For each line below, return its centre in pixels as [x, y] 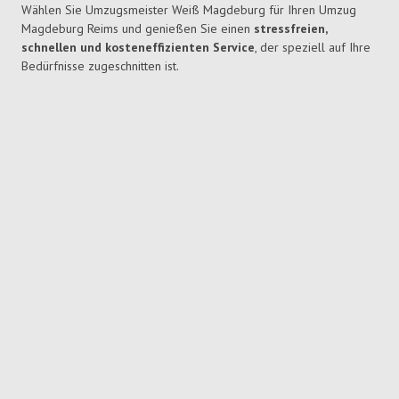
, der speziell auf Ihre [313, 48]
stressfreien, [290, 29]
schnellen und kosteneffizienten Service [138, 48]
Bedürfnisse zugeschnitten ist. [100, 66]
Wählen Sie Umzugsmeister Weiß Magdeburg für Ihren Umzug [189, 10]
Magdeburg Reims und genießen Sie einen [138, 29]
